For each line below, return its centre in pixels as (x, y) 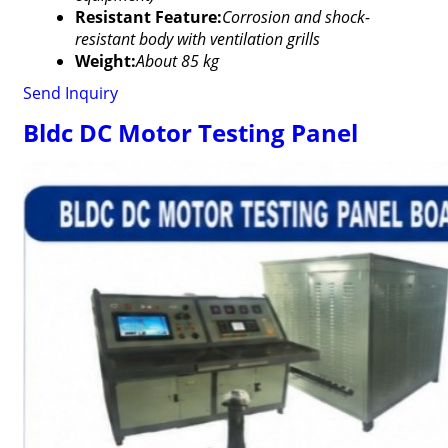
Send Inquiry (70, 93)
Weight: (105, 61)
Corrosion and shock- (295, 17)
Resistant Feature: (148, 17)
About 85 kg (177, 61)
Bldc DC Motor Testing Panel (190, 132)
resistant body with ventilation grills (197, 39)
